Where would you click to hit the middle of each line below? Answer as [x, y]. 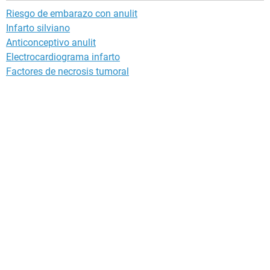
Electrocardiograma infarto [63, 57]
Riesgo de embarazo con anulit [72, 14]
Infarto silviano [38, 28]
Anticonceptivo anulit [51, 43]
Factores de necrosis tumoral [67, 72]
